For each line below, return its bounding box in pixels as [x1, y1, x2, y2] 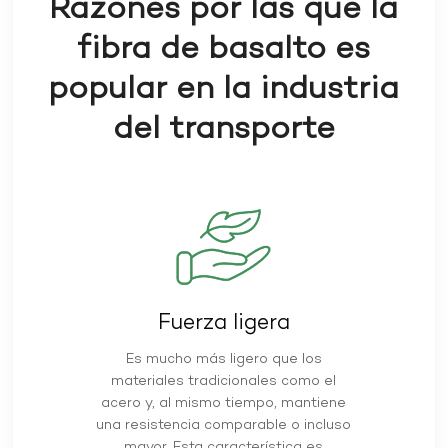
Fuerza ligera [157, 308, 290, 339]
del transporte [112, 108, 335, 153]
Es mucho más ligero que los [125, 350, 322, 370]
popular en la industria [48, 68, 400, 113]
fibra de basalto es [77, 28, 371, 73]
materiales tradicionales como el [111, 372, 337, 392]
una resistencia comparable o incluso [96, 416, 352, 436]
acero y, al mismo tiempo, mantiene [101, 394, 347, 414]
